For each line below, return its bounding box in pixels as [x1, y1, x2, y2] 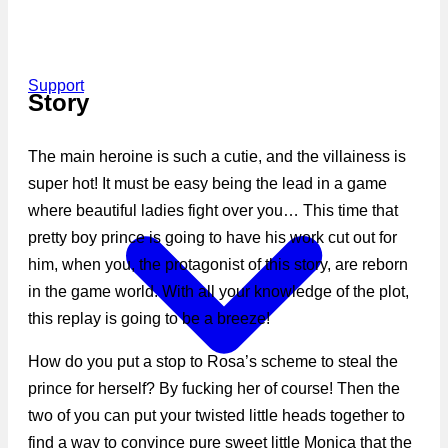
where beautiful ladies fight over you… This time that [28, 201, 398, 219]
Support [28, 77, 84, 94]
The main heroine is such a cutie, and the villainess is [28, 147, 406, 165]
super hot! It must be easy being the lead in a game [28, 174, 387, 192]
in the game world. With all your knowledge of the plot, [28, 282, 409, 300]
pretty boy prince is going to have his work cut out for [28, 228, 397, 246]
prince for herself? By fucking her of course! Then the [28, 379, 400, 397]
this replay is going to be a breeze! [28, 309, 270, 327]
